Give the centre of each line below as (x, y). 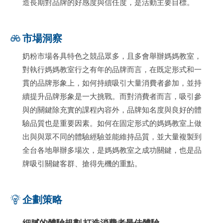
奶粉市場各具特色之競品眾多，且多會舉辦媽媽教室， (112, 56)
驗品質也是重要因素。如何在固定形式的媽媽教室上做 (112, 123)
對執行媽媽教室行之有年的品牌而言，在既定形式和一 (112, 69)
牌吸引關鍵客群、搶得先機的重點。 (82, 163)
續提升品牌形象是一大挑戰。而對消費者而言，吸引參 (112, 96)
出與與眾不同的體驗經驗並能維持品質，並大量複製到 (112, 136)
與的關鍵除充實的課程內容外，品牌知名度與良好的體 (112, 109)
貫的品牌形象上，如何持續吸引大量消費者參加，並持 (112, 82)
